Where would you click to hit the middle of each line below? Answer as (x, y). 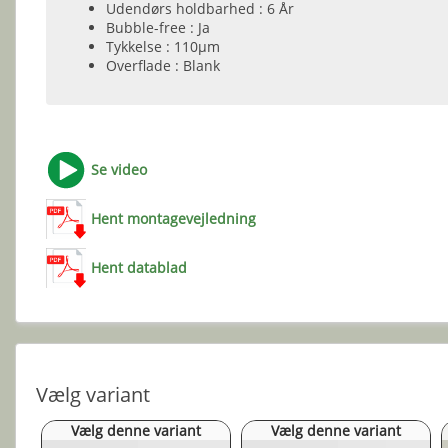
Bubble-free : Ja (158, 27)
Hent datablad (139, 267)
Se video (119, 169)
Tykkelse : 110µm (163, 46)
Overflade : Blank (163, 65)
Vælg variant (93, 394)
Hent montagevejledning (173, 218)
